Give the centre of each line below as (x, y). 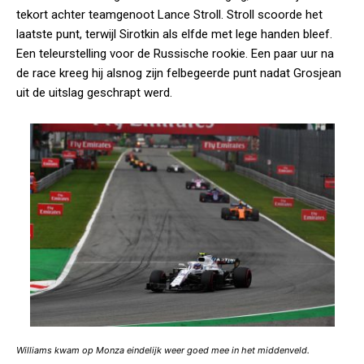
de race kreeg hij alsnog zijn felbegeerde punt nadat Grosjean (179, 73)
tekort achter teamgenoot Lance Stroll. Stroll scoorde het (169, 15)
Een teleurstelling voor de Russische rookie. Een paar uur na (175, 54)
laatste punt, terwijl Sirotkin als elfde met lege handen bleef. (174, 34)
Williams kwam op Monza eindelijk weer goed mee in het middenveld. (163, 351)
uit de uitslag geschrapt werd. (94, 93)
